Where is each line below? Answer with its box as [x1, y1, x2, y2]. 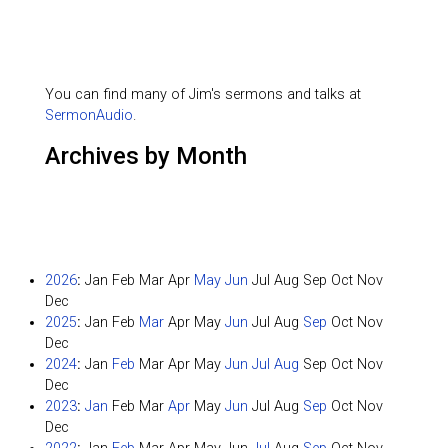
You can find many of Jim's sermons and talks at [45, 86, 361, 104]
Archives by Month [45, 142, 247, 171]
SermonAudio [45, 107, 133, 125]
